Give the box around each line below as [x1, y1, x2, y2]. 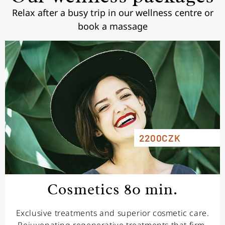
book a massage [77, 20, 148, 33]
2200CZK [139, 132, 181, 144]
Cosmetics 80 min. [47, 179, 178, 199]
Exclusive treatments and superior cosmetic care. [16, 207, 209, 218]
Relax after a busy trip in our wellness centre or [12, 7, 213, 19]
